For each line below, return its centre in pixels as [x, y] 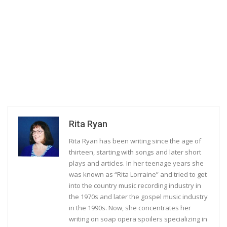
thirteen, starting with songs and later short [135, 152]
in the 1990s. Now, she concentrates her [130, 207]
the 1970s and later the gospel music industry [138, 196]
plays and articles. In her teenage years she [136, 163]
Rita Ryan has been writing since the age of [135, 141]
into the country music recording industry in [135, 185]
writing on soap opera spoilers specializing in [138, 219]
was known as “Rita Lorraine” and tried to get [138, 174]
